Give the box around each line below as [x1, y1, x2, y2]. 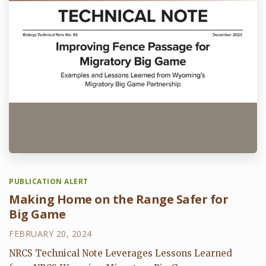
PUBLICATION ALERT [9, 176, 88, 186]
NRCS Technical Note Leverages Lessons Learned [9, 247, 232, 259]
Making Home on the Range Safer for [9, 191, 228, 207]
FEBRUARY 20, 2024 [9, 227, 92, 239]
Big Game [9, 205, 65, 222]
